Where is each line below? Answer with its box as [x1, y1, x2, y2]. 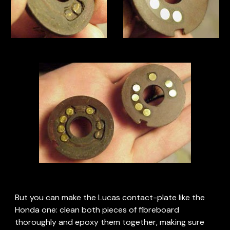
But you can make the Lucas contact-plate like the [15, 192, 205, 203]
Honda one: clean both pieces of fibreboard [15, 204, 180, 215]
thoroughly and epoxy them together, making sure [15, 217, 205, 227]
